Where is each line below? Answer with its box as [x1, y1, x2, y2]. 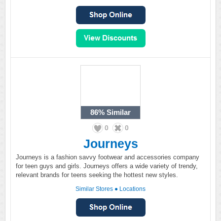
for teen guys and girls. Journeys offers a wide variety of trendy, [16, 162, 198, 170]
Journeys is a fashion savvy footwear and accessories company [16, 153, 199, 161]
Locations [119, 185, 146, 192]
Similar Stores [75, 185, 113, 192]
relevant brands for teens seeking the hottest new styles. [16, 171, 178, 179]
